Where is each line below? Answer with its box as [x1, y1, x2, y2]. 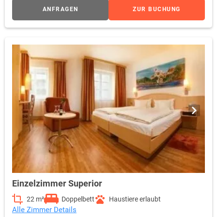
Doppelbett [62, 195, 94, 203]
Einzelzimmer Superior [12, 178, 102, 189]
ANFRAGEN [42, 6, 78, 13]
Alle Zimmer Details [12, 205, 77, 215]
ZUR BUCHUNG [133, 6, 181, 13]
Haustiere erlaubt [109, 195, 161, 203]
